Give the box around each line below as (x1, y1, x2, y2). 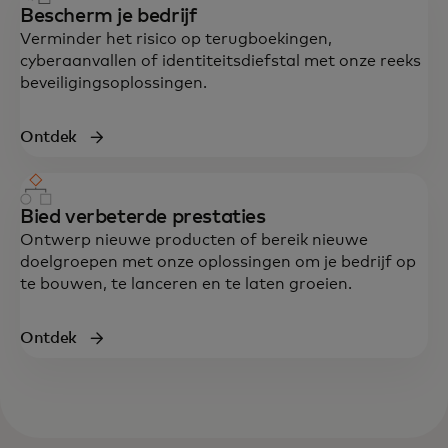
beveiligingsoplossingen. (20, 74, 207, 91)
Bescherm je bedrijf (20, 5, 197, 26)
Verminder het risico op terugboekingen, (20, 30, 332, 47)
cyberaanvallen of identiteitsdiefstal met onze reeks (20, 52, 421, 69)
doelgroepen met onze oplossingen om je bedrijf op (20, 253, 416, 270)
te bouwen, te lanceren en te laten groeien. (20, 275, 354, 292)
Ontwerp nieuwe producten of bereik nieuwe (20, 231, 368, 248)
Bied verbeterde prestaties (20, 206, 266, 227)
